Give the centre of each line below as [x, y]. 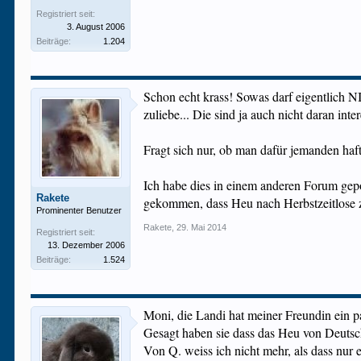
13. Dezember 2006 [87, 245]
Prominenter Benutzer [79, 210]
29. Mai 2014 [202, 227]
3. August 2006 [96, 27]
